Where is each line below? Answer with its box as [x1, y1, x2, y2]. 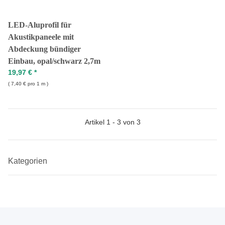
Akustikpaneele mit [8, 33, 74, 41]
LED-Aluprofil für [8, 21, 71, 29]
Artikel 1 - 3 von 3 [84, 118, 141, 126]
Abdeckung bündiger [8, 45, 81, 53]
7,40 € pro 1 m [10, 81, 47, 86]
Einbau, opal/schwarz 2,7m [8, 57, 100, 65]
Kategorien [8, 157, 49, 165]
